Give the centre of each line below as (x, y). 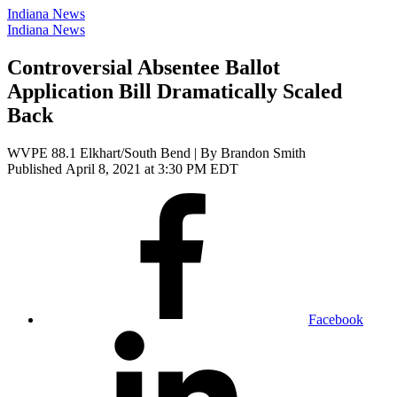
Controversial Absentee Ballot (144, 67)
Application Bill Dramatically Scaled (175, 91)
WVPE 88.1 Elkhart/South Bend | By (114, 152)
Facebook (336, 319)
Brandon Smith (263, 152)
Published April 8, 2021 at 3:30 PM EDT (123, 168)
